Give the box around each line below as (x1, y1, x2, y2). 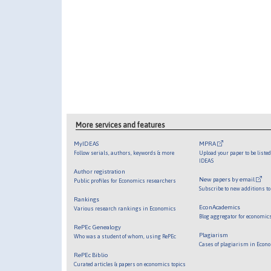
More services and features (76, 120, 165, 130)
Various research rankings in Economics (73, 205, 176, 212)
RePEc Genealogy (73, 224, 121, 231)
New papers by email (199, 176, 256, 183)
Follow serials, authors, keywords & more (73, 149, 174, 157)
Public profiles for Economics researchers (73, 177, 176, 184)
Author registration (73, 168, 125, 175)
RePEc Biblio (73, 252, 108, 259)
